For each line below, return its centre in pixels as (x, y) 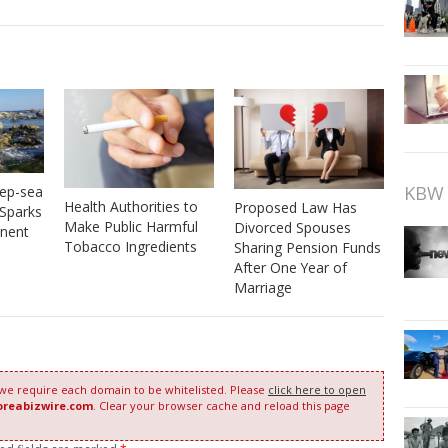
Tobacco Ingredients (130, 247)
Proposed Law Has (295, 207)
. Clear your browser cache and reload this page (221, 405)
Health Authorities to (130, 207)
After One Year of (290, 267)
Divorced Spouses (292, 227)
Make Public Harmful (130, 227)
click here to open (317, 389)
